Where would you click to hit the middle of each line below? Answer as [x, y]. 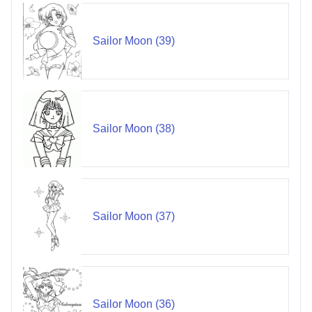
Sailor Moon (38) [133, 129]
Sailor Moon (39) [133, 41]
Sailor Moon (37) [133, 217]
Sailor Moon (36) [133, 304]
